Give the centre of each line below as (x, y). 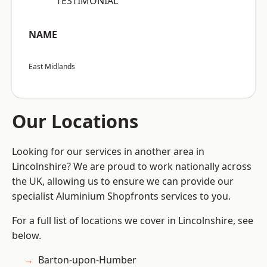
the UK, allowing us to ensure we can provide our (123, 181)
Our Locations (75, 121)
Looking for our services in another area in (108, 152)
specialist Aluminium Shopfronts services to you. (121, 196)
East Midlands (52, 67)
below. (27, 236)
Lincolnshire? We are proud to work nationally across (132, 167)
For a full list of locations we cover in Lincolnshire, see (133, 221)
